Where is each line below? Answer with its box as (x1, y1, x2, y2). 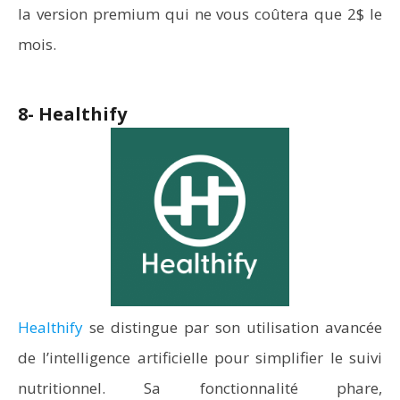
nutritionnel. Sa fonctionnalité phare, (18, 378, 382, 398)
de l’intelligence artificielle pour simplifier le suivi (18, 347, 382, 368)
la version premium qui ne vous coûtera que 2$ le (18, 4, 382, 24)
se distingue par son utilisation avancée (83, 317, 382, 337)
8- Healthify (18, 102, 127, 126)
